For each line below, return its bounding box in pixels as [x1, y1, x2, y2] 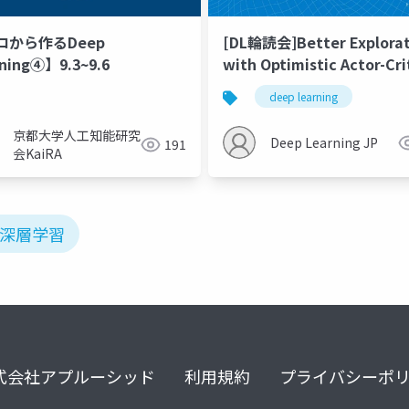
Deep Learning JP [270, 133, 378, 152]
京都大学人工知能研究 [13, 126, 141, 145]
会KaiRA [13, 144, 62, 163]
